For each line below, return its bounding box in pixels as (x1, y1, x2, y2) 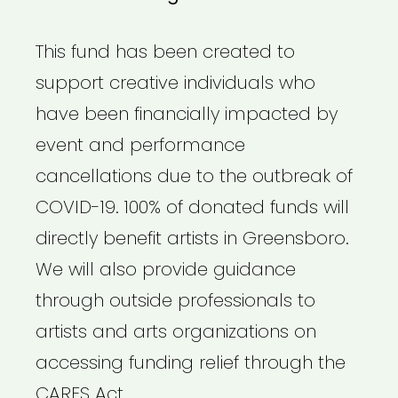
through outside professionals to (36, 288, 315, 314)
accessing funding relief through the (36, 350, 346, 376)
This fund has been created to (36, 39, 295, 65)
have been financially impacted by (36, 101, 338, 127)
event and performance (36, 132, 245, 158)
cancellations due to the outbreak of (36, 163, 353, 189)
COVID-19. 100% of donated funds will (36, 195, 349, 220)
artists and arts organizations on (36, 319, 316, 345)
